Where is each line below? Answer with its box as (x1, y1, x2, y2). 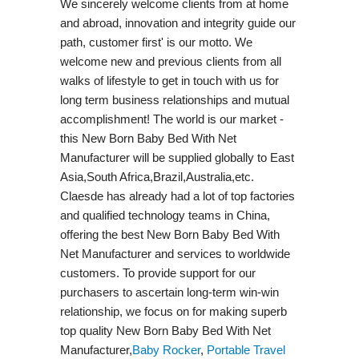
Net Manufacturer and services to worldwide (59, 246, 290, 260)
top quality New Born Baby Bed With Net (59, 323, 271, 337)
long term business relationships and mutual (59, 92, 289, 107)
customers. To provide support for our (59, 265, 256, 280)
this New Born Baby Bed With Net (59, 131, 236, 145)
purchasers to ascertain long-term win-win (59, 284, 279, 299)
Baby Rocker (131, 342, 200, 357)
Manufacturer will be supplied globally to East (59, 150, 294, 164)
